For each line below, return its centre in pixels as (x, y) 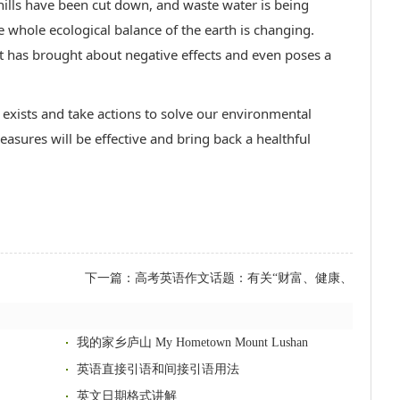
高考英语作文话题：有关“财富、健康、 (244, 278)
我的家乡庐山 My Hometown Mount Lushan (193, 342)
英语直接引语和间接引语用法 (158, 369)
